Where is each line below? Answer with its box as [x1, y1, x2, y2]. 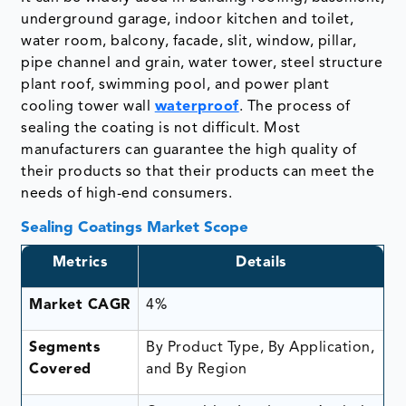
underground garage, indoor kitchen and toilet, [21, 12, 354, 27]
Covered [29, 362, 92, 377]
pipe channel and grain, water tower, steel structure [21, 55, 383, 71]
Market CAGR [29, 297, 130, 313]
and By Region [146, 362, 247, 377]
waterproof [154, 99, 239, 114]
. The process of [238, 99, 351, 114]
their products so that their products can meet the [21, 164, 375, 179]
